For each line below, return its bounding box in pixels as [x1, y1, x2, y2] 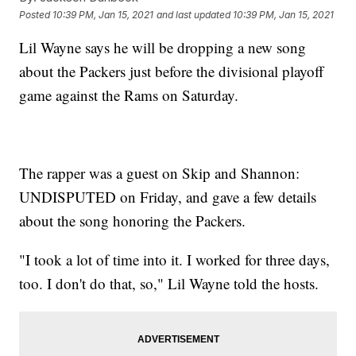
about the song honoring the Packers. [19, 211, 246, 231]
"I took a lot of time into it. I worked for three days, [19, 250, 331, 270]
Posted [19, 8, 53, 21]
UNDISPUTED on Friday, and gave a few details [19, 187, 317, 207]
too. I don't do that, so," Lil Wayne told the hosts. [19, 273, 319, 294]
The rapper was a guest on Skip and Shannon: [19, 163, 300, 184]
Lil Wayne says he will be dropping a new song [19, 37, 307, 58]
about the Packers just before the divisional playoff [19, 61, 324, 82]
